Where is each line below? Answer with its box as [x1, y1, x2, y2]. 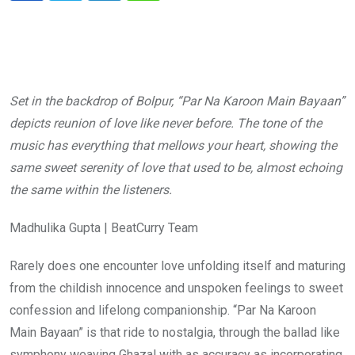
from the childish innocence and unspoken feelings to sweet [10, 281, 343, 296]
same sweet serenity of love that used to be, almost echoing [10, 160, 342, 176]
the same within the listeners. [10, 182, 175, 198]
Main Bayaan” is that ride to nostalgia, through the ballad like [10, 325, 340, 341]
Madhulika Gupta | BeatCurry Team [10, 220, 198, 236]
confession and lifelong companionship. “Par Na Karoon [10, 303, 316, 319]
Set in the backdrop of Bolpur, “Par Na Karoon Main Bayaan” [10, 94, 345, 109]
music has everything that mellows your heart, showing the [10, 138, 337, 154]
